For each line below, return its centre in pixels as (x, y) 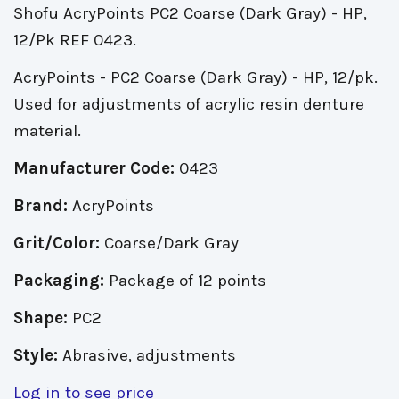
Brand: (41, 206)
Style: (38, 355)
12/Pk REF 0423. (75, 40)
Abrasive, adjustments (149, 355)
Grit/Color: (57, 243)
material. (47, 131)
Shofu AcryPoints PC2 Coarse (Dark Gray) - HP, (190, 13)
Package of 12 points (185, 281)
